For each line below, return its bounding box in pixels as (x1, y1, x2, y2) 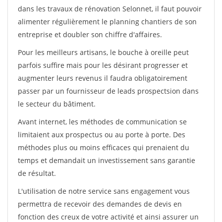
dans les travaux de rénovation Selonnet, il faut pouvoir (18, 4, 202, 13)
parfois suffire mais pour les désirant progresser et (18, 60, 188, 70)
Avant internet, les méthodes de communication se (18, 117, 187, 126)
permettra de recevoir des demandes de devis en (18, 199, 182, 209)
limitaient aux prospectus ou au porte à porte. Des (18, 130, 185, 139)
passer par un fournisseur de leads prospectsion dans (18, 86, 199, 96)
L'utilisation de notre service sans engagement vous (18, 186, 190, 196)
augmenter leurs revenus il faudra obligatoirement (18, 73, 187, 83)
